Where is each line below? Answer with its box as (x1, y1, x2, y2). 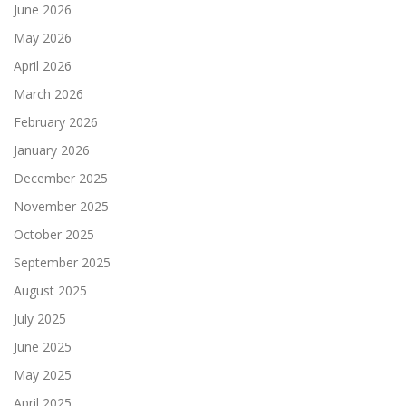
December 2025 (14, 169, 108, 188)
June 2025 (14, 338, 72, 356)
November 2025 (14, 198, 109, 216)
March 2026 (14, 85, 83, 103)
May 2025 (14, 366, 72, 384)
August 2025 (14, 282, 87, 300)
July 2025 (14, 310, 66, 328)
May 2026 (14, 29, 72, 47)
